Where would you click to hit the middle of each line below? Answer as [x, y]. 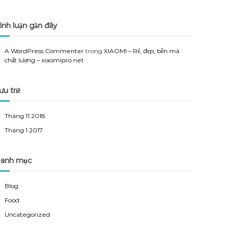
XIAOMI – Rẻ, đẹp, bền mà [142, 51]
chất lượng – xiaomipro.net [44, 60]
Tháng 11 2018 [25, 116]
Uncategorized [28, 214]
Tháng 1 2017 [24, 130]
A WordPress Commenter [44, 51]
